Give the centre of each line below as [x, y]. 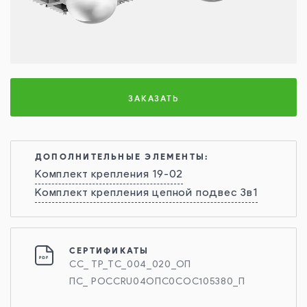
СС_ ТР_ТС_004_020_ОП [130, 265]
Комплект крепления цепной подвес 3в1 [146, 193]
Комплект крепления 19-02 [109, 175]
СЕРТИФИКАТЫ [109, 250]
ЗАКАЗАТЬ [153, 98]
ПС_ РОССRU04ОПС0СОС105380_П [157, 282]
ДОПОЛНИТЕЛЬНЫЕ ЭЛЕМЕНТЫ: [122, 157]
